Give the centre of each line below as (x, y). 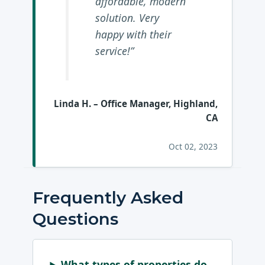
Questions (76, 219)
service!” (114, 51)
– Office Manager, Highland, (154, 103)
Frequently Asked (108, 198)
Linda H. (72, 103)
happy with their (133, 35)
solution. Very (127, 18)
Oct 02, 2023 (193, 147)
